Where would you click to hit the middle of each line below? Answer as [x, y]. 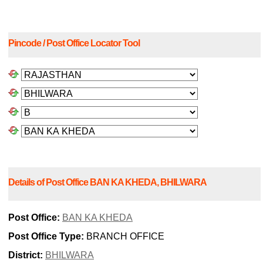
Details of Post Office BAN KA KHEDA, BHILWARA [107, 182]
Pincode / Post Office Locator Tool [74, 43]
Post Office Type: [46, 237]
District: [26, 255]
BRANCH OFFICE [124, 237]
